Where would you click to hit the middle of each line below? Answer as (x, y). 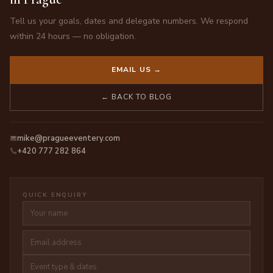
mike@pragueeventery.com (69, 138)
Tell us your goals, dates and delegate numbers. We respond (129, 21)
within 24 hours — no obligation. (73, 36)
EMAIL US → (136, 69)
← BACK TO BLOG (136, 97)
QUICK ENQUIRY (55, 195)
